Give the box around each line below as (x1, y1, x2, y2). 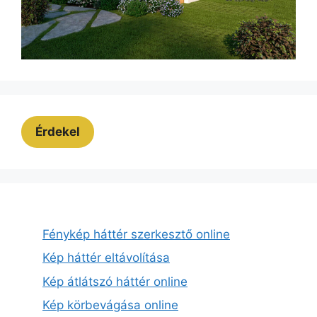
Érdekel (35, 124, 80, 139)
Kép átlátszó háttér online (42, 274, 188, 289)
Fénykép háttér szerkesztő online (42, 226, 230, 241)
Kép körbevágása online (42, 298, 178, 313)
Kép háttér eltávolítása (42, 250, 170, 265)
